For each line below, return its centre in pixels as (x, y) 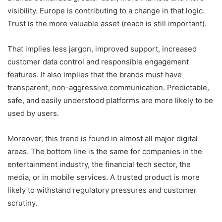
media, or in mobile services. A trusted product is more (104, 177)
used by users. (33, 113)
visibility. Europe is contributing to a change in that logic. (106, 11)
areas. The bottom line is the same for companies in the (105, 152)
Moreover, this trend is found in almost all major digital (103, 139)
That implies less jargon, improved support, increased (102, 49)
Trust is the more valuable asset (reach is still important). (107, 24)
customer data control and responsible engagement (98, 62)
